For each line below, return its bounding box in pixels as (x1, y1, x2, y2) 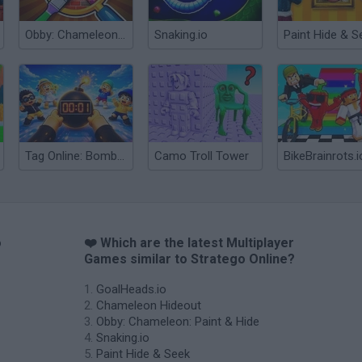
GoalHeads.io (96, 282, 166, 297)
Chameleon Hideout (96, 298, 201, 313)
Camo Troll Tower (154, 149, 249, 163)
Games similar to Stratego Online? (84, 251, 295, 267)
